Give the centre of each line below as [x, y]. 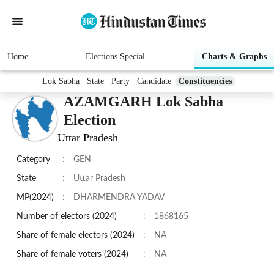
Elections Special [115, 57]
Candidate [154, 81]
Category [33, 160]
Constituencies [205, 81]
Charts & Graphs [234, 57]
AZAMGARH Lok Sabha [143, 102]
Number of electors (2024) [67, 217]
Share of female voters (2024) [72, 255]
